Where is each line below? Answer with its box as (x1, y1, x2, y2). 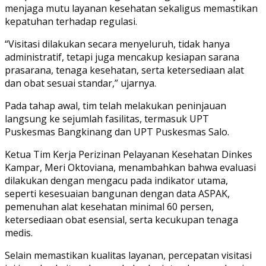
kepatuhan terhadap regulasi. (5, 15, 137, 28)
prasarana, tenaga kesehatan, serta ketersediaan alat (5, 64, 244, 77)
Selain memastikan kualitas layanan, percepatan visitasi (5, 249, 252, 262)
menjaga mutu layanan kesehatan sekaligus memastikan (5, 2, 258, 15)
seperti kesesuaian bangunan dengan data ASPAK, (5, 187, 230, 201)
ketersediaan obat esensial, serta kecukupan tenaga (5, 213, 238, 227)
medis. (5, 226, 33, 240)
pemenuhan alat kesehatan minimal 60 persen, (5, 200, 214, 214)
